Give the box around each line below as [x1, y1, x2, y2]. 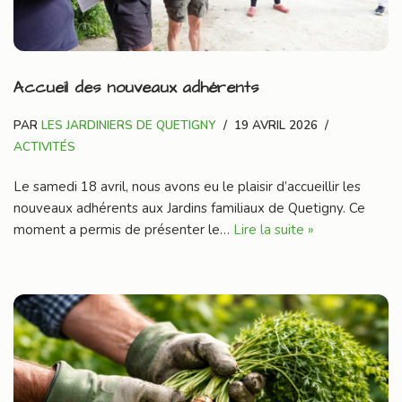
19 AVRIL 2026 [234, 117, 318, 135]
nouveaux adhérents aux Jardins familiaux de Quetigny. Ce [13, 199, 365, 218]
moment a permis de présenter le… [13, 221, 233, 240]
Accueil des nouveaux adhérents [13, 76, 258, 100]
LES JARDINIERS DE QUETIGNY [41, 117, 216, 135]
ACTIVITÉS [13, 138, 75, 156]
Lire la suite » [233, 221, 314, 240]
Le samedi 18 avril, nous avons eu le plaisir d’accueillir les [13, 178, 361, 197]
